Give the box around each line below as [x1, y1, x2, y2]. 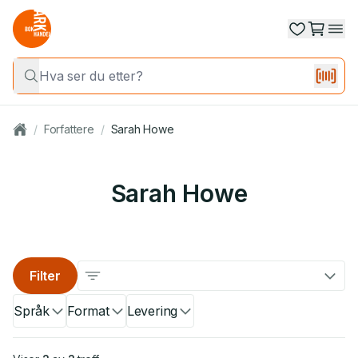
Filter [30, 268, 61, 284]
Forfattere [43, 122, 94, 136]
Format [67, 303, 109, 319]
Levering [126, 303, 178, 319]
